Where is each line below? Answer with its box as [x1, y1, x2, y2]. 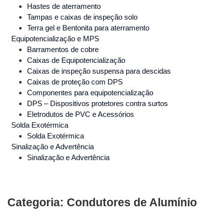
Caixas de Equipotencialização [27, 56, 125, 65]
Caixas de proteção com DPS [27, 78, 123, 86]
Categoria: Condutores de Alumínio [7, 196, 197, 209]
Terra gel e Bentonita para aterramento [27, 24, 149, 32]
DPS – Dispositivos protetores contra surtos [27, 99, 168, 108]
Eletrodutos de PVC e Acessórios [27, 110, 134, 119]
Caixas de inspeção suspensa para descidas [27, 67, 171, 76]
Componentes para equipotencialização [27, 88, 153, 97]
